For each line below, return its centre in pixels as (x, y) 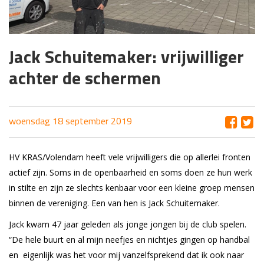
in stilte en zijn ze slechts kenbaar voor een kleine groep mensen (132, 187)
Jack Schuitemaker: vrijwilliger (126, 56)
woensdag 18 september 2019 (70, 121)
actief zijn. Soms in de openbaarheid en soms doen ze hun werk (131, 172)
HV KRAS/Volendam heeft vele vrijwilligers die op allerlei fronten (130, 157)
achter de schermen (85, 77)
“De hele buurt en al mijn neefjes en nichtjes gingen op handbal (129, 239)
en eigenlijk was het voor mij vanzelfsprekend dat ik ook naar (126, 255)
